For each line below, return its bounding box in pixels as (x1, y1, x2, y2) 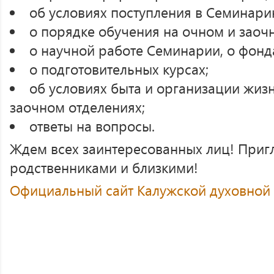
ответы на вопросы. (29, 116, 155, 135)
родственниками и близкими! (10, 158, 198, 177)
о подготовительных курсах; (29, 59, 209, 78)
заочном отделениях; (10, 97, 145, 116)
